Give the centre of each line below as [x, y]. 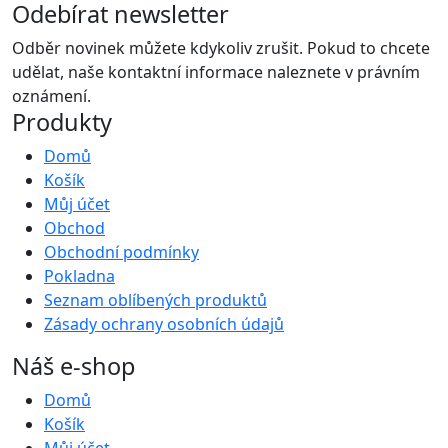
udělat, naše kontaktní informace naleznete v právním [216, 71]
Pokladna [79, 275]
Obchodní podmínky [121, 251]
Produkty [62, 121]
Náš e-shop [73, 365]
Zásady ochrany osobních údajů [164, 323]
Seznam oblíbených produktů [155, 299]
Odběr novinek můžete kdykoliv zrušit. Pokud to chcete [221, 47]
